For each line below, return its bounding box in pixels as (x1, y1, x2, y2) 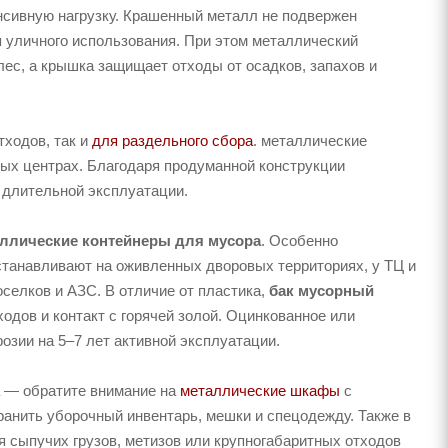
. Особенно (261, 232, 338, 250)
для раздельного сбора (92, 132, 253, 150)
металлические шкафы (180, 382, 340, 400)
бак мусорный (269, 282, 374, 300)
